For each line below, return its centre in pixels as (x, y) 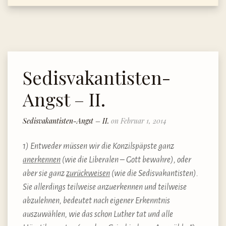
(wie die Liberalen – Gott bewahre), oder (127, 160)
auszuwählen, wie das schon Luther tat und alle (98, 215)
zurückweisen (88, 174)
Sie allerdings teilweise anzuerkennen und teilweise (105, 187)
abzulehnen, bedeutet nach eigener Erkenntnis (96, 201)
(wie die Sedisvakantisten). (155, 174)
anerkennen (42, 160)
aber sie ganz (44, 174)
